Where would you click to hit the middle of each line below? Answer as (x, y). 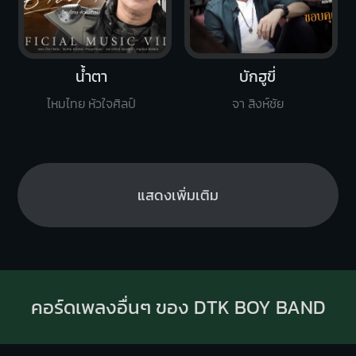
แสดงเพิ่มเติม (178, 195)
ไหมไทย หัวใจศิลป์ (92, 104)
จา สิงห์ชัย (257, 104)
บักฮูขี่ (258, 76)
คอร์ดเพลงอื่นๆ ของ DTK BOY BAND (178, 308)
